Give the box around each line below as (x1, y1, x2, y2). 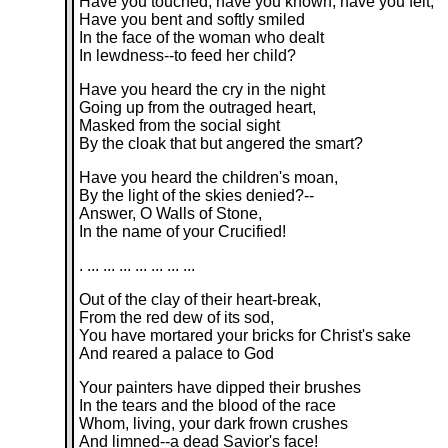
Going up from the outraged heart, (79, 99, 317, 116)
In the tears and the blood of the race (79, 397, 337, 414)
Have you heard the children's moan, (79, 169, 339, 186)
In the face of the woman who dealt (79, 29, 325, 46)
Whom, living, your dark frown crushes (79, 415, 349, 432)
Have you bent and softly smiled (79, 11, 306, 28)
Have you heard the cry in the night (79, 81, 326, 98)
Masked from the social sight (79, 117, 281, 134)
